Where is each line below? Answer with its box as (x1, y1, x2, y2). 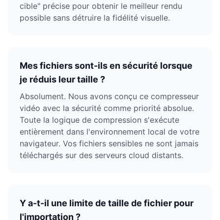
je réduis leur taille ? (20, 74, 105, 84)
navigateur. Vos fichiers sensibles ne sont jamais (20, 138, 198, 148)
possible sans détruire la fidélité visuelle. (20, 13, 170, 23)
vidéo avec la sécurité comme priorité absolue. (20, 103, 194, 113)
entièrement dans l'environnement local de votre (20, 127, 199, 137)
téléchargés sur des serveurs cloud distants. (20, 150, 183, 160)
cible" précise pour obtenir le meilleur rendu (20, 1, 182, 11)
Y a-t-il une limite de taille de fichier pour (20, 198, 193, 208)
